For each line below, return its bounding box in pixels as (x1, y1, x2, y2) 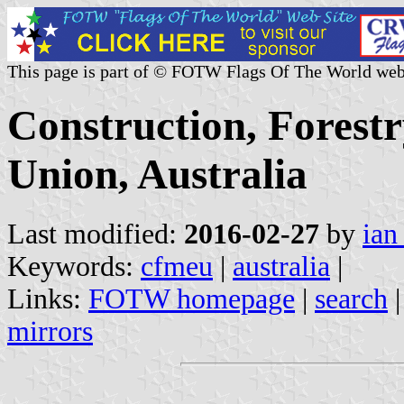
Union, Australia (7, 151, 308, 198)
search (315, 282, 388, 315)
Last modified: (7, 217, 184, 250)
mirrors (7, 315, 93, 347)
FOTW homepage (88, 282, 295, 315)
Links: (7, 282, 88, 315)
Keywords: (7, 250, 141, 282)
